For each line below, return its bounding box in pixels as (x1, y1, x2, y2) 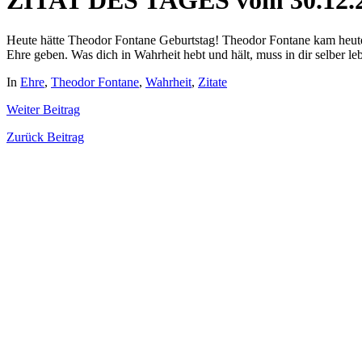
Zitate (198, 74, 227, 89)
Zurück (6, 129, 44, 144)
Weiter (6, 102, 40, 116)
